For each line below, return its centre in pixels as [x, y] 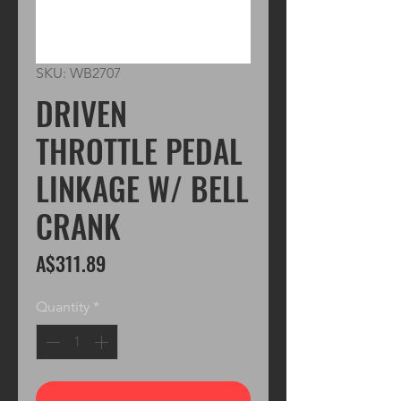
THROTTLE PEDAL [139, 150]
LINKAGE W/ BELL [142, 188]
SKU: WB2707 [78, 73]
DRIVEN [81, 112]
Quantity [63, 306]
